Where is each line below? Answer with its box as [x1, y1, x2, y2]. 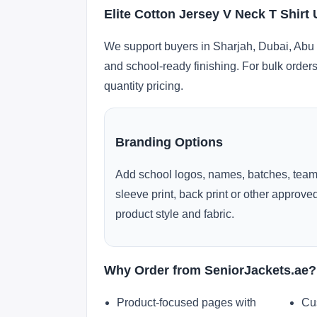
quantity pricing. [104, 80, 183, 92]
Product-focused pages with [117, 296, 256, 309]
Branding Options [115, 134, 223, 149]
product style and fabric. [115, 208, 234, 220]
